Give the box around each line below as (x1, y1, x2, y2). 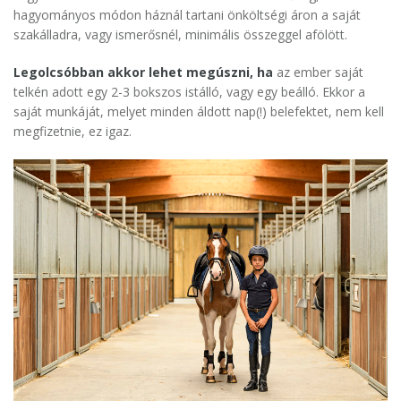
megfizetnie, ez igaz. (13, 123, 132, 141)
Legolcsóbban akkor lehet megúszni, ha (13, 64, 273, 81)
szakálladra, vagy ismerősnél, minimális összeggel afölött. (13, 26, 347, 44)
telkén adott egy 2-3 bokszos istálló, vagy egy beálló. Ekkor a (13, 83, 365, 101)
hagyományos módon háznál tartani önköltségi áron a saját (13, 6, 361, 24)
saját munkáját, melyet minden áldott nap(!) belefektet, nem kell (13, 103, 384, 121)
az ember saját (273, 64, 363, 81)
